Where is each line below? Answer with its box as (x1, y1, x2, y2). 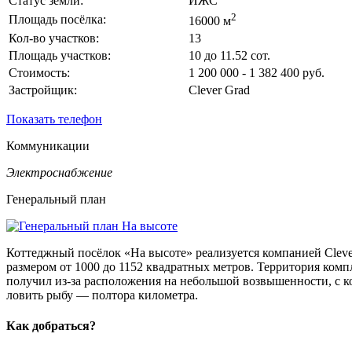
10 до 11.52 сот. (189, 48, 270, 62)
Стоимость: (9, 65, 70, 79)
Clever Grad (189, 82, 250, 97)
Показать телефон (6, 112, 102, 126)
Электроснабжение (6, 165, 112, 179)
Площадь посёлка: (9, 12, 106, 26)
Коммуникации (6, 138, 90, 152)
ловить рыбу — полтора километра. (6, 288, 198, 302)
